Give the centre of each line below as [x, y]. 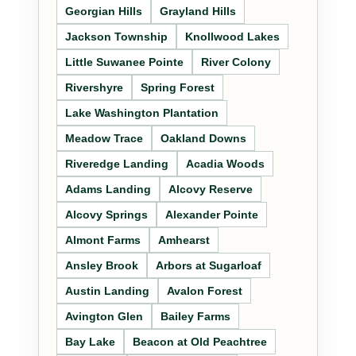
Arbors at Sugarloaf [209, 266]
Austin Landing [107, 291]
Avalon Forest [205, 291]
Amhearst [184, 240]
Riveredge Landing [117, 164]
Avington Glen [104, 317]
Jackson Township [116, 37]
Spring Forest [178, 88]
